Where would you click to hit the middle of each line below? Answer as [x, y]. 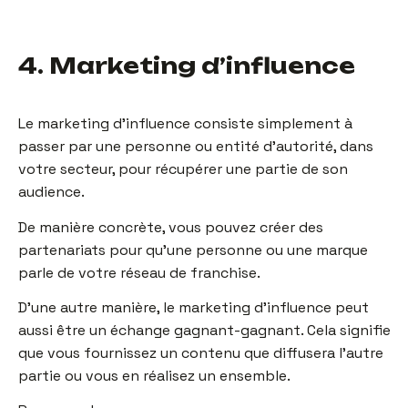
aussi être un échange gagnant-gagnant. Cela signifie [204, 330]
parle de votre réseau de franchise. [139, 272]
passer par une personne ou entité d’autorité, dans [196, 147]
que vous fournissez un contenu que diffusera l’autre [201, 352]
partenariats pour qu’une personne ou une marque [193, 250]
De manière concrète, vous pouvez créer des [171, 227]
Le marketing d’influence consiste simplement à [185, 124]
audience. [51, 192]
